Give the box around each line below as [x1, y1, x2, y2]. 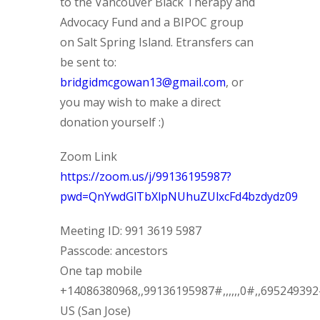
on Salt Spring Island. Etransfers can [60, 34, 254, 50]
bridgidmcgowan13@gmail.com [60, 74, 226, 90]
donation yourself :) [60, 114, 164, 130]
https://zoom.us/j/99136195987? [60, 169, 231, 184]
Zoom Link [60, 149, 117, 164]
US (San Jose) [60, 303, 131, 319]
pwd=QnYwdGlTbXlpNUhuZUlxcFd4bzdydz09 [60, 189, 298, 204]
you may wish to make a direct [60, 94, 221, 110]
